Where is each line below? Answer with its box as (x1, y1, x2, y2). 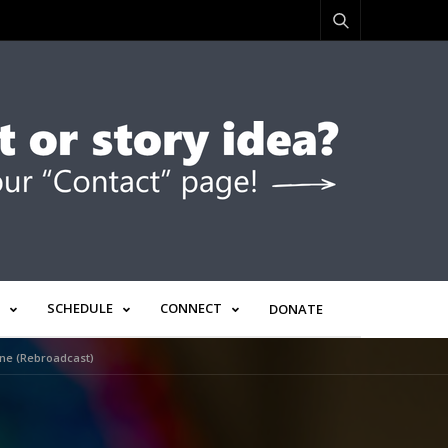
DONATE (269, 299, 323, 318)
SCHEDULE (47, 299, 113, 318)
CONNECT (160, 299, 222, 318)
